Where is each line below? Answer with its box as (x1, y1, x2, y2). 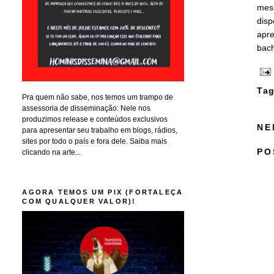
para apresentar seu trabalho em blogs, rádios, (22, 125, 178, 135)
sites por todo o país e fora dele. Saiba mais (22, 136, 168, 146)
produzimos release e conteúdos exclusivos (22, 114, 168, 124)
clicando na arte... (22, 147, 81, 157)
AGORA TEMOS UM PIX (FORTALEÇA (22, 188, 183, 196)
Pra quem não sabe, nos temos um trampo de (22, 92, 174, 102)
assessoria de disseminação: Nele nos (22, 103, 151, 113)
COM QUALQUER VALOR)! (22, 197, 136, 205)
